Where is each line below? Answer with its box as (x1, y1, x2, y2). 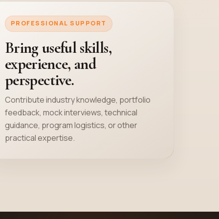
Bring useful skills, (4, 38, 111, 58)
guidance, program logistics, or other (4, 120, 137, 131)
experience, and (4, 54, 96, 74)
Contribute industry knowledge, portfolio (4, 94, 151, 106)
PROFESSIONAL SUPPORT (10, 19, 107, 28)
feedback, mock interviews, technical (4, 107, 137, 118)
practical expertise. (4, 132, 75, 144)
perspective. (4, 70, 74, 90)
